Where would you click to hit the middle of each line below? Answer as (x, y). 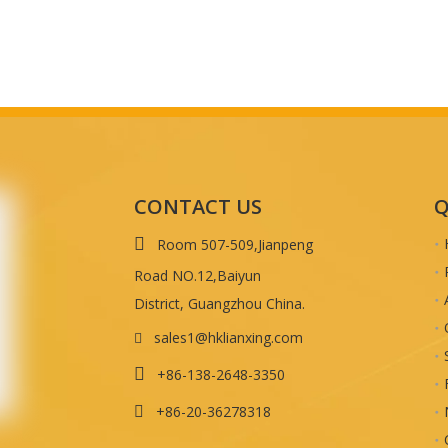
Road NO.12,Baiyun (197, 275)
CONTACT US (198, 206)
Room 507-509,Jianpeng (235, 244)
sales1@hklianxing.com (228, 337)
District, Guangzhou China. (219, 303)
